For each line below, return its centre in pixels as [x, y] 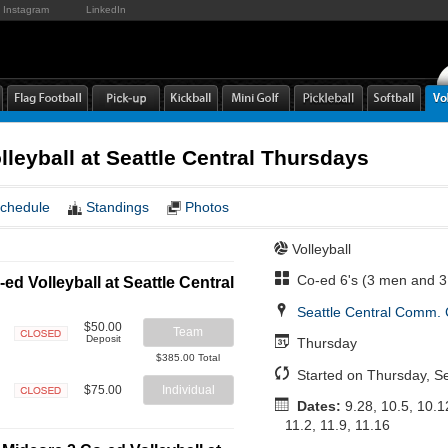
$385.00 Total [188, 358]
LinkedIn [106, 9]
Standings [117, 207]
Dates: [318, 406]
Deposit [103, 338]
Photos [207, 207]
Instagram [26, 9]
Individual [188, 389]
